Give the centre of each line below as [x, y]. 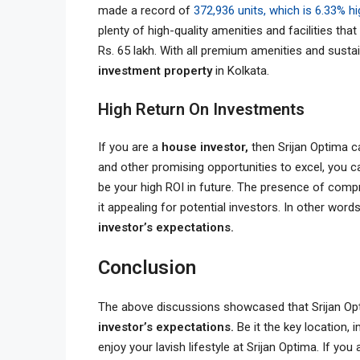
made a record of [146, 10]
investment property [157, 70]
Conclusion [149, 267]
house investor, [207, 147]
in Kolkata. [244, 70]
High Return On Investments [203, 109]
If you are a [130, 147]
